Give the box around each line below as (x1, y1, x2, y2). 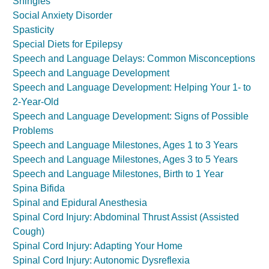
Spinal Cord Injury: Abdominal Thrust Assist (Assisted (13, 212, 239, 222)
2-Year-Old (13, 97, 59, 107)
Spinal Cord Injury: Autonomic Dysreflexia (13, 255, 190, 265)
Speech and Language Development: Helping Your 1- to (13, 82, 251, 92)
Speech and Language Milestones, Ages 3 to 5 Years (13, 154, 238, 165)
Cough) (13, 226, 44, 237)
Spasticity (13, 25, 54, 35)
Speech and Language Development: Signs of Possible (13, 111, 249, 121)
